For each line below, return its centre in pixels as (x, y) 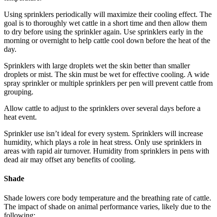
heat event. (20, 117)
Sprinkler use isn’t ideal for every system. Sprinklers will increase (103, 134)
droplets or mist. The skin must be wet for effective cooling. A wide (107, 75)
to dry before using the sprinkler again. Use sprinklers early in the (103, 32)
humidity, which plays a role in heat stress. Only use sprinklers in (103, 142)
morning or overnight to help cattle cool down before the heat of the (107, 41)
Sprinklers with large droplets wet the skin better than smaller (97, 66)
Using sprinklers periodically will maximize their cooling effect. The (108, 15)
